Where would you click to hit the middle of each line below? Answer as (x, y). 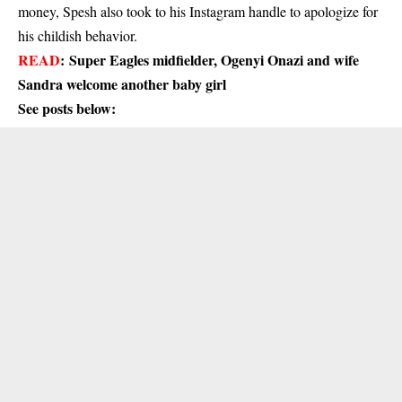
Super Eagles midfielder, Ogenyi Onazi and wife (214, 60)
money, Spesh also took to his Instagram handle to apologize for (198, 12)
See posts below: (67, 109)
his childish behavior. (78, 36)
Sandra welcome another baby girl (122, 84)
